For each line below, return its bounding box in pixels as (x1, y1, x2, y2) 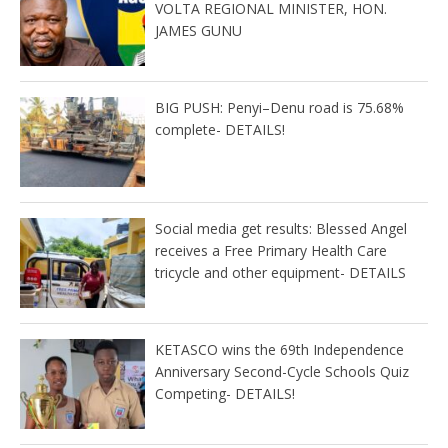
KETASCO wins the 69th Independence (154, 340, 404, 360)
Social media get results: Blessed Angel (154, 219, 407, 239)
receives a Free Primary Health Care (154, 241, 387, 261)
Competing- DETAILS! (154, 384, 295, 404)
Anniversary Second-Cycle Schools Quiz (154, 362, 409, 382)
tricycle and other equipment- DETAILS (154, 263, 406, 283)
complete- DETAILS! (154, 120, 289, 140)
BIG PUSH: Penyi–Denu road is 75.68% (154, 98, 404, 118)
